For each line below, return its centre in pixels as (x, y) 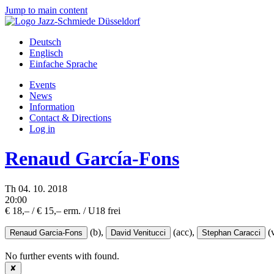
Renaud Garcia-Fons (46, 232)
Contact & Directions (70, 118)
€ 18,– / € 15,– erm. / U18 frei (63, 210)
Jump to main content (46, 10)
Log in (42, 129)
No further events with (50, 256)
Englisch (46, 53)
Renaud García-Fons (92, 159)
